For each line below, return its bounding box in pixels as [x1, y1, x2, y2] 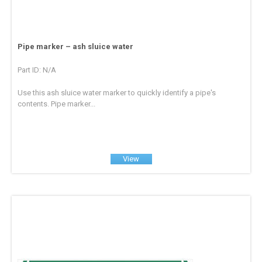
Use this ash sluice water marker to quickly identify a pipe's [18, 88, 216, 97]
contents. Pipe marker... [18, 99, 96, 108]
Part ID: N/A [18, 65, 57, 74]
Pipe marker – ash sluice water [18, 42, 134, 51]
